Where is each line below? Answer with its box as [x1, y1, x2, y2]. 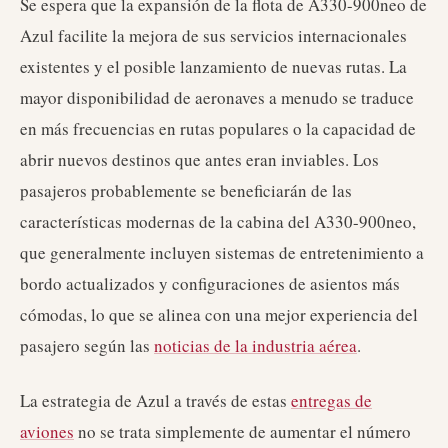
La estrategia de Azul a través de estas [20, 389, 291, 412]
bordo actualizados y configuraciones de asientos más [20, 272, 400, 295]
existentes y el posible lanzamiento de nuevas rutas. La [20, 55, 407, 78]
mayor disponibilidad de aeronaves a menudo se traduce [20, 86, 414, 109]
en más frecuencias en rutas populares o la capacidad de [20, 117, 416, 140]
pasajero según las [20, 334, 154, 357]
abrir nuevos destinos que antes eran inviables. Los [20, 148, 379, 171]
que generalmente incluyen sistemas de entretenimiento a [20, 241, 424, 264]
